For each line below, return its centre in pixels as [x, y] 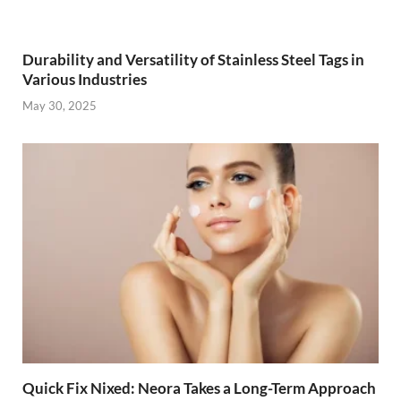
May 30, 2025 [60, 105]
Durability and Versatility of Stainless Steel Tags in [193, 60]
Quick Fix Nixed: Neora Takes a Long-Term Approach [199, 388]
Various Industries [85, 80]
